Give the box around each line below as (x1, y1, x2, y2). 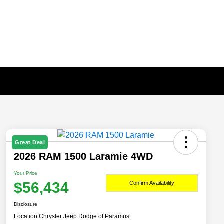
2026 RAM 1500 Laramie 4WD (14, 151, 153, 162)
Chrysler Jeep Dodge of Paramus (39, 213, 129, 220)
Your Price (14, 170, 37, 176)
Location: (14, 213, 39, 220)
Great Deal (15, 139, 45, 146)
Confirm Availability (129, 179, 174, 186)
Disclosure (14, 201, 37, 207)
